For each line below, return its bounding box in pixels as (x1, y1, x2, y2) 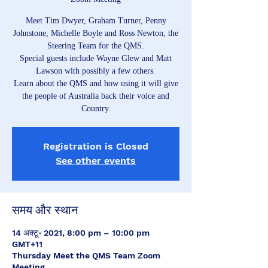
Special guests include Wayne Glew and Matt (20, 54, 172, 63)
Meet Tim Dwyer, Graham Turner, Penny (25, 16, 166, 25)
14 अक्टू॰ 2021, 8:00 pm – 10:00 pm (12, 228, 150, 237)
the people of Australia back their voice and (22, 92, 169, 100)
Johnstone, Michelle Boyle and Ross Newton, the (13, 29, 178, 38)
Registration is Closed (43, 141, 148, 152)
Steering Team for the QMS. (47, 41, 144, 50)
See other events (56, 155, 136, 166)
